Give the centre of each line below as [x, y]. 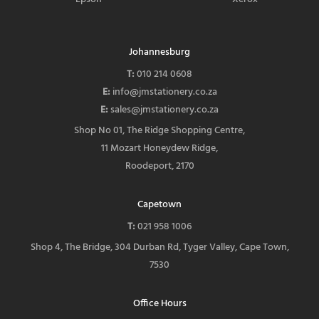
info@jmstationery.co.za [164, 92]
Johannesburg [159, 52]
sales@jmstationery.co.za [164, 110]
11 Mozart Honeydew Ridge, [159, 148]
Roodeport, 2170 [159, 166]
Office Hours [159, 303]
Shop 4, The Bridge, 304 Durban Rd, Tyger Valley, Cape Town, [159, 247]
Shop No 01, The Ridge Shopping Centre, [159, 130]
